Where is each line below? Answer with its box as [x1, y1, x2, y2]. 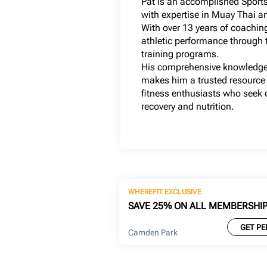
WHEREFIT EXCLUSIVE [128, 188, 202, 196]
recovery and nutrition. [141, 101, 234, 112]
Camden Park [128, 228, 178, 237]
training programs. [141, 48, 219, 60]
